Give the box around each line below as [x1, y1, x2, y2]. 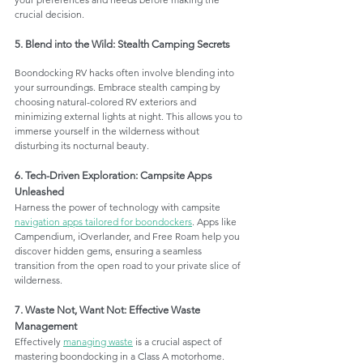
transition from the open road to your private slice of [15, 259, 243, 272]
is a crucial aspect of [133, 335, 224, 348]
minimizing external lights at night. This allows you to [15, 110, 245, 123]
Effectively [15, 335, 63, 348]
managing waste [63, 335, 133, 348]
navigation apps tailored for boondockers [15, 216, 192, 228]
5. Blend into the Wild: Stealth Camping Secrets [15, 38, 230, 51]
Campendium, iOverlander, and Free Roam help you [15, 230, 242, 243]
